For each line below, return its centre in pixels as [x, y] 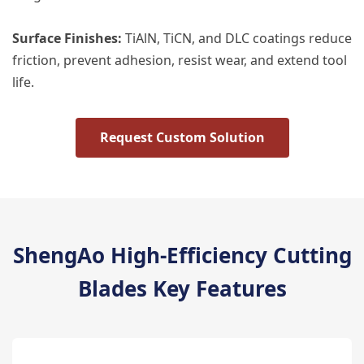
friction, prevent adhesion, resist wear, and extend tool [180, 60]
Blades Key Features [182, 288]
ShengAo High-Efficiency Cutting [182, 255]
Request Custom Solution [182, 137]
